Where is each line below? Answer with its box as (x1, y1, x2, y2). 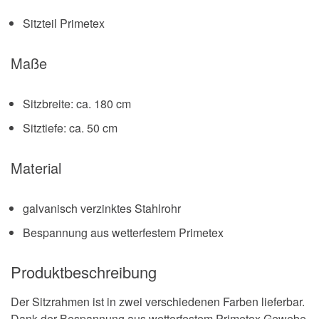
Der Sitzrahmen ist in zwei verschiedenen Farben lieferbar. (11, 293, 305, 310)
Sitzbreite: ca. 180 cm (23, 95, 131, 112)
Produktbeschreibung (11, 261, 157, 283)
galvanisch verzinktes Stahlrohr (23, 199, 181, 216)
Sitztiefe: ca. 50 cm (23, 119, 117, 136)
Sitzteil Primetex (23, 14, 105, 31)
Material (11, 157, 61, 178)
